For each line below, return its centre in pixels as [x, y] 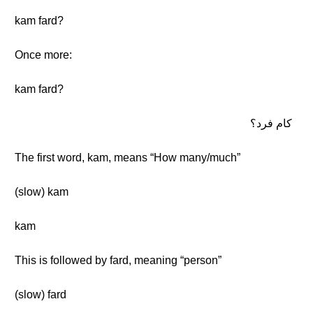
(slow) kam [42, 192]
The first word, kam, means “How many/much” [128, 158]
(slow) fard [41, 294]
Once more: [43, 55]
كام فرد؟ [271, 123]
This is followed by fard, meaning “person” [118, 260]
